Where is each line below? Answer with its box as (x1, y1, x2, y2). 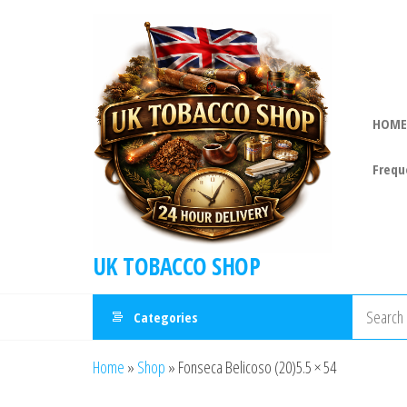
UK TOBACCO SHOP (93, 249, 261, 283)
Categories (134, 307, 198, 326)
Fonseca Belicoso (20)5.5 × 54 (178, 355, 336, 378)
